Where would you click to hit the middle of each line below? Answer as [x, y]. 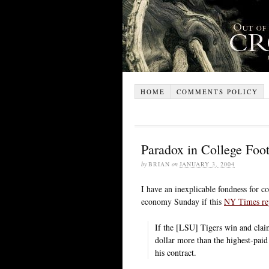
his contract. [176, 252]
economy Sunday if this [183, 201]
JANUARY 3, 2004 [207, 164]
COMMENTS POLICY [217, 91]
